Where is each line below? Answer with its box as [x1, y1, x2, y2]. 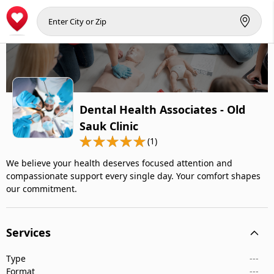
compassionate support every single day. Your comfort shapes [6, 170, 261, 182]
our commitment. [6, 183, 77, 194]
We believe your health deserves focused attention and [6, 157, 232, 169]
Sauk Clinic [80, 119, 138, 133]
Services [6, 225, 51, 240]
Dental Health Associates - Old [80, 102, 245, 117]
